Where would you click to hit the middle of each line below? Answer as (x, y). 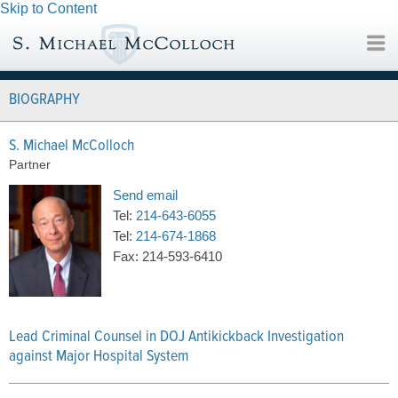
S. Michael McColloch (72, 146)
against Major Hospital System (99, 356)
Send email (145, 195)
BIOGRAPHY (44, 100)
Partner (30, 164)
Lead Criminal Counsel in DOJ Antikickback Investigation (176, 337)
